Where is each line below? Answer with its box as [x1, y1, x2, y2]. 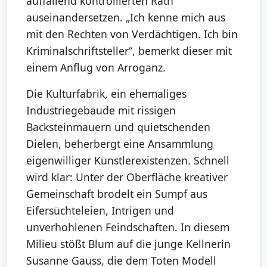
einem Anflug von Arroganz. [26, 60, 166, 74]
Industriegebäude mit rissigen [26, 103, 176, 117]
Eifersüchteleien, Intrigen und [26, 203, 174, 218]
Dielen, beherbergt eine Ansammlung [26, 136, 213, 151]
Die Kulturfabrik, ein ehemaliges [26, 86, 187, 101]
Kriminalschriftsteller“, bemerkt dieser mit [26, 43, 232, 58]
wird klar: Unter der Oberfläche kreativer [26, 169, 228, 184]
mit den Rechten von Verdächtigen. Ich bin [26, 26, 238, 41]
